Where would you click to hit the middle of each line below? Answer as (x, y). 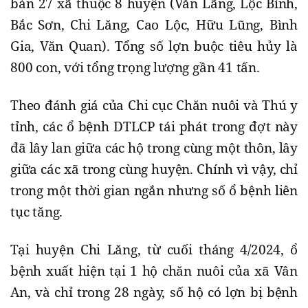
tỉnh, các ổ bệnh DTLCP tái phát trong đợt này (154, 127)
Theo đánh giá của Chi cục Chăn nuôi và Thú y (154, 106)
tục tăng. (37, 212)
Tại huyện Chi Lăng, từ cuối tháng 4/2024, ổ (154, 250)
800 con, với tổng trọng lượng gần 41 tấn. (135, 68)
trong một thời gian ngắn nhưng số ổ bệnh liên (154, 191)
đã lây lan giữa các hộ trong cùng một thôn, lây (154, 148)
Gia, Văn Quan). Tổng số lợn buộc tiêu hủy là (154, 46)
